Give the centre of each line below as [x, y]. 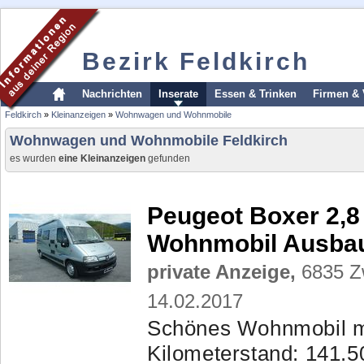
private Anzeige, [221, 272]
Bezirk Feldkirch [196, 61]
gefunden [168, 158]
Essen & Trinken [256, 94]
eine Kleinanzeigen [102, 158]
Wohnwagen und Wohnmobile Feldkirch [149, 141]
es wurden [34, 158]
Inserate [178, 94]
